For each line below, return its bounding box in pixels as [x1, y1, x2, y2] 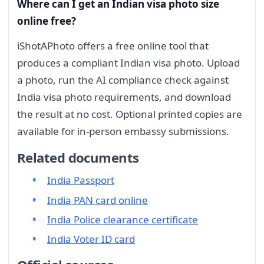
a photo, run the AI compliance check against [17, 73, 229, 87]
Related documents [17, 148, 139, 166]
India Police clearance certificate [47, 213, 198, 227]
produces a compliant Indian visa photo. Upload [17, 56, 240, 70]
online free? [17, 14, 76, 28]
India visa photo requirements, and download [17, 90, 231, 104]
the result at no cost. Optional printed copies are [17, 107, 242, 121]
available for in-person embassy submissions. [17, 124, 229, 138]
